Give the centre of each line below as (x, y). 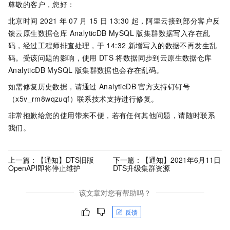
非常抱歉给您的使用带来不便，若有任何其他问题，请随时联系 (112, 115)
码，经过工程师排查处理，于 (56, 45)
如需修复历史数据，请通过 (53, 86)
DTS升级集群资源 (141, 168)
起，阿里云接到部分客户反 (176, 21)
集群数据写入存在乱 (177, 33)
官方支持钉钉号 (164, 86)
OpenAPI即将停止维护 (44, 168)
